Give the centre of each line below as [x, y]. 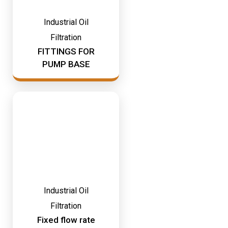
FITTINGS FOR [66, 51]
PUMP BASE [66, 64]
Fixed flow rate [66, 220]
